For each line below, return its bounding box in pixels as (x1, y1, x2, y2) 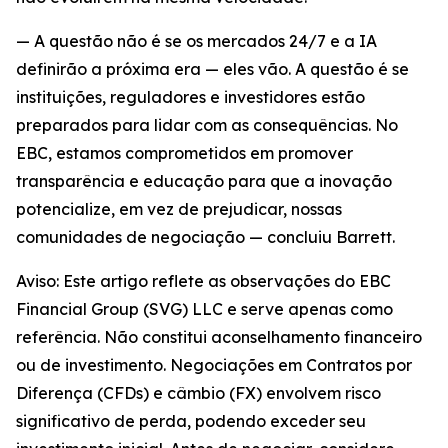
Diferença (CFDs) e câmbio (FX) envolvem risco (16, 383, 381, 404)
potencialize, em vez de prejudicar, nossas (16, 199, 342, 220)
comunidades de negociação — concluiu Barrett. (16, 227, 395, 248)
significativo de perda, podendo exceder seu (16, 411, 366, 432)
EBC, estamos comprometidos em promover (16, 143, 353, 164)
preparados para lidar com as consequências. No (16, 115, 398, 136)
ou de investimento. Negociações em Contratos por (16, 355, 412, 376)
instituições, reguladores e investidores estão (16, 87, 365, 108)
